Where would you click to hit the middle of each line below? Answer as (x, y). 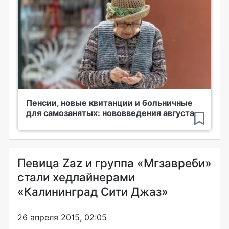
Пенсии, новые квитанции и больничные (109, 103)
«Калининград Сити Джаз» (93, 191)
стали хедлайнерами (76, 177)
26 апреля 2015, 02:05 (62, 217)
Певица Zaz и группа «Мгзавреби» (114, 163)
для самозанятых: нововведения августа (110, 113)
